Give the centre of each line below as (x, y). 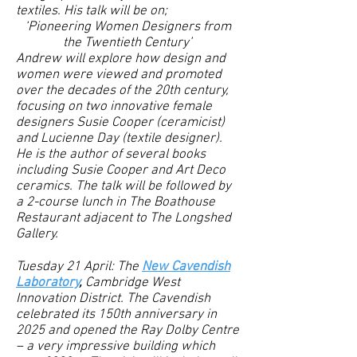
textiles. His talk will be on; (92, 11)
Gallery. (37, 234)
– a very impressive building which (116, 347)
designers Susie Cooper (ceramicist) (120, 123)
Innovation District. (70, 299)
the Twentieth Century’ (127, 43)
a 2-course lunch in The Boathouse (116, 202)
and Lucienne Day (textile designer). (119, 139)
